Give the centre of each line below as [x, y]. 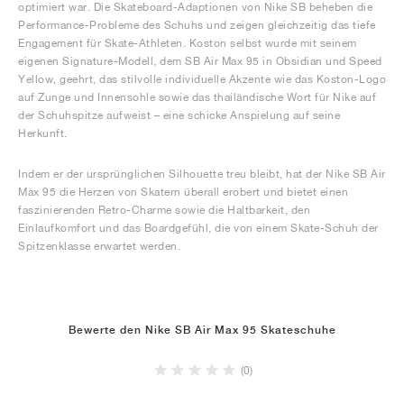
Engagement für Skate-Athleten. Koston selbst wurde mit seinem [188, 43]
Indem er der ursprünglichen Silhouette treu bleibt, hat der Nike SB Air [202, 174]
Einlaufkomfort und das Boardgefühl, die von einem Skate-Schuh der [198, 228]
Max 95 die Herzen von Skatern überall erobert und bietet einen [183, 192]
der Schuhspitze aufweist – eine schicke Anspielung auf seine [179, 115]
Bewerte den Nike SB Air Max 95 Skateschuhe [202, 330]
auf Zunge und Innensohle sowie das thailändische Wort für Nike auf [197, 97]
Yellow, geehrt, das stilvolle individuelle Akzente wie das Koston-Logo [202, 79]
